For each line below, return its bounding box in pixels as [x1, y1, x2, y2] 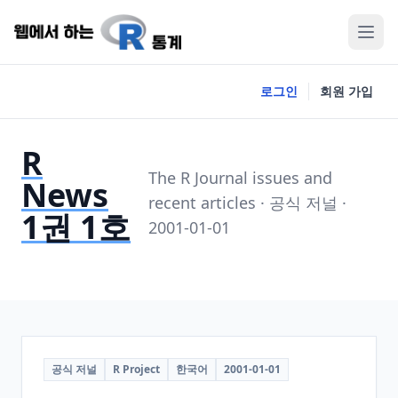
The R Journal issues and [148, 167, 333, 188]
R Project [113, 362, 160, 377]
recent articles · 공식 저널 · [148, 192, 347, 213]
